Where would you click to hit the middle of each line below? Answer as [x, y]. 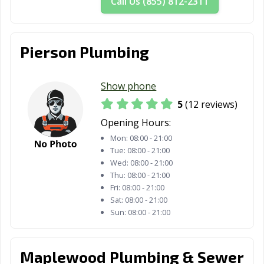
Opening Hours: [136, 123]
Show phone [129, 86]
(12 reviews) [210, 105]
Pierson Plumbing [85, 51]
